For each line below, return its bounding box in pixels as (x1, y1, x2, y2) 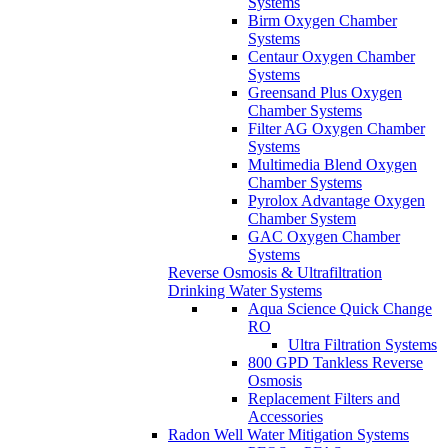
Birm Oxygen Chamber (248, 12, 397, 30)
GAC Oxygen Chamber (248, 228, 400, 246)
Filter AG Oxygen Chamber (248, 120, 425, 138)
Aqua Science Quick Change (248, 300, 432, 318)
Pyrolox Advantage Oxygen (248, 192, 425, 210)
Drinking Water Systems (168, 282, 322, 300)
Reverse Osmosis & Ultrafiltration (168, 264, 382, 282)
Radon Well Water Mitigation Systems (168, 426, 409, 444)
